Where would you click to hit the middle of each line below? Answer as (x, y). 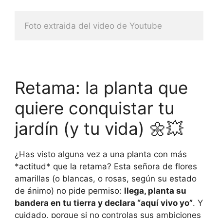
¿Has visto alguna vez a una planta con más (101, 154)
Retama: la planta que (101, 87)
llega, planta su (155, 191)
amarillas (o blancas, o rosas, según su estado (106, 178)
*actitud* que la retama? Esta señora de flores (106, 166)
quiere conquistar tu (94, 108)
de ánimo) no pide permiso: (69, 191)
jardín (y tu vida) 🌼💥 (99, 128)
